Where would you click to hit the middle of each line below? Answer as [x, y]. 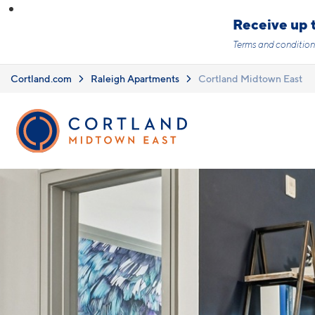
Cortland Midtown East [250, 78]
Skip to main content [52, 12]
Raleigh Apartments [135, 78]
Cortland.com [41, 78]
